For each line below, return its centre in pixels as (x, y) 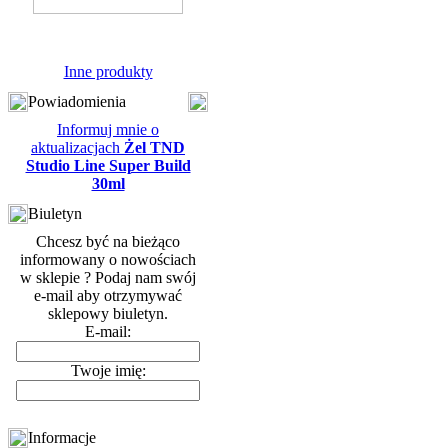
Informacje (62, 437)
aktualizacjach (77, 147)
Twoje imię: (108, 370)
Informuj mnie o (108, 129)
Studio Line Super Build (108, 165)
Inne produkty (108, 71)
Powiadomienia (77, 101)
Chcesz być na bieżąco (108, 241)
